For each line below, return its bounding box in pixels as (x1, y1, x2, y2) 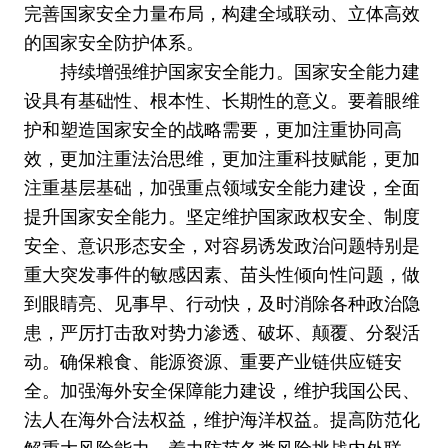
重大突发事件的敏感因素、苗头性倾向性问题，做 (23, 265, 420, 286)
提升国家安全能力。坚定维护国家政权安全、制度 (23, 207, 420, 228)
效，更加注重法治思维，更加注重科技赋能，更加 (23, 149, 420, 170)
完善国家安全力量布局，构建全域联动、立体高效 (23, 4, 420, 25)
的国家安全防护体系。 (23, 33, 204, 54)
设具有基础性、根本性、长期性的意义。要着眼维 (23, 91, 420, 112)
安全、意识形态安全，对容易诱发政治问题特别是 (23, 236, 420, 257)
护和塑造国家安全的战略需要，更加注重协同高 (23, 120, 402, 141)
